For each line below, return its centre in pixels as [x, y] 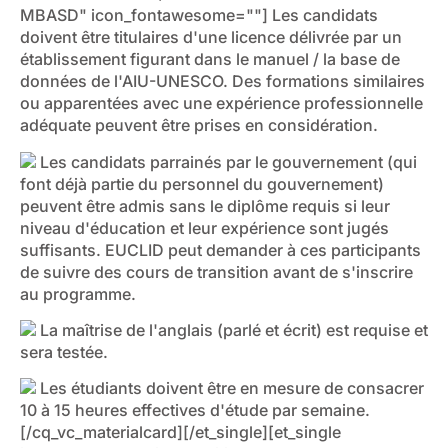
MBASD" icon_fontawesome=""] [144, 15]
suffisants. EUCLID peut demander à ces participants [220, 249]
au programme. [78, 293]
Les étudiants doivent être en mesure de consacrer [230, 388]
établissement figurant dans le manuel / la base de [210, 59]
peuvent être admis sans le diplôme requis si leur [205, 205]
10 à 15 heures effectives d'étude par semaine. [195, 410]
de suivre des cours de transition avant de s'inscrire [216, 271]
